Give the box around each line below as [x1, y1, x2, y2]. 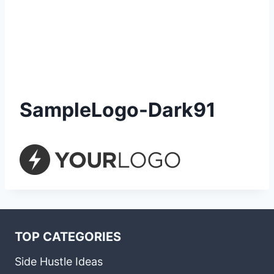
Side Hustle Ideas [15, 254, 103, 268]
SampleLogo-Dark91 [20, 98, 216, 122]
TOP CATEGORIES [15, 229, 121, 244]
